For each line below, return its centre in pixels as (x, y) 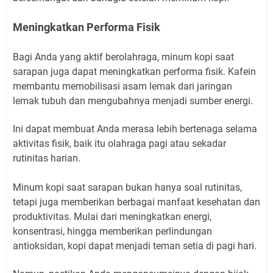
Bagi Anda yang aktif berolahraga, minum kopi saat (123, 57)
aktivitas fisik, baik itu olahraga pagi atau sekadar (119, 143)
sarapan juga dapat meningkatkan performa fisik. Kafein (134, 71)
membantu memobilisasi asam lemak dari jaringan (122, 86)
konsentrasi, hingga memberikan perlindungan (112, 231)
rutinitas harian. (47, 158)
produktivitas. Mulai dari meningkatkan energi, (112, 216)
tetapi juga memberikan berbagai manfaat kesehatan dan (136, 202)
